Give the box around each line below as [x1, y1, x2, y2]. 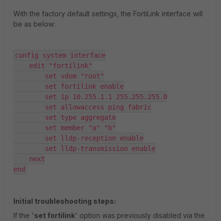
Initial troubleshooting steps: [13, 197, 116, 205]
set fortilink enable [13, 82, 124, 90]
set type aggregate [13, 113, 116, 121]
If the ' [13, 211, 34, 220]
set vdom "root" [13, 72, 104, 80]
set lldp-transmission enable [13, 145, 155, 152]
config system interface [15, 51, 106, 59]
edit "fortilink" [13, 62, 92, 70]
